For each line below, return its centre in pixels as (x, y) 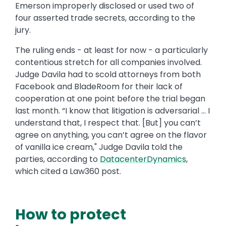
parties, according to (58, 159)
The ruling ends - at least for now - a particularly (111, 50)
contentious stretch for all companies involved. (108, 63)
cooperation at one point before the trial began (110, 99)
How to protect (71, 215)
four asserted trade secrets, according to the (105, 18)
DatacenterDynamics (143, 159)
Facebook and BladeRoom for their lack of (99, 87)
